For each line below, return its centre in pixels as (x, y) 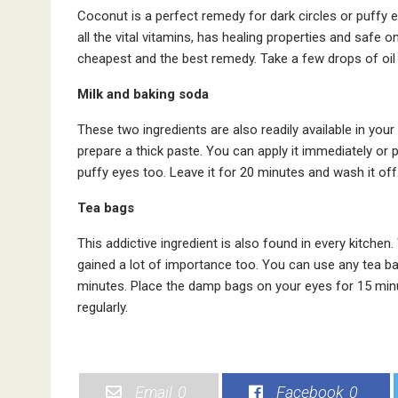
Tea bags (106, 207)
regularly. (103, 307)
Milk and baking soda (143, 94)
